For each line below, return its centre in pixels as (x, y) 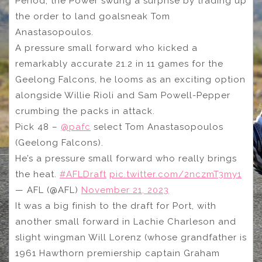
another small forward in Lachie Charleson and (126, 222)
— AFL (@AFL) (48, 190)
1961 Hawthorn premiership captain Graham (118, 254)
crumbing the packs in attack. (85, 111)
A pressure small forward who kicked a (106, 48)
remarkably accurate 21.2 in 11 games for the (119, 64)
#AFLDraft (83, 175)
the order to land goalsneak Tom (93, 17)
